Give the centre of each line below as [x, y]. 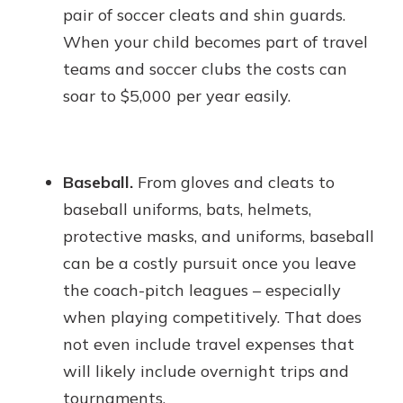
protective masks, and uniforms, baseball [219, 236]
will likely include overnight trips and [206, 371]
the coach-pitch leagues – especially [202, 290]
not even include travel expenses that [209, 344]
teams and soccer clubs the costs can [205, 69]
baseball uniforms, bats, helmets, [187, 209]
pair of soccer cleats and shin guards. [204, 15]
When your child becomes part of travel [215, 42]
